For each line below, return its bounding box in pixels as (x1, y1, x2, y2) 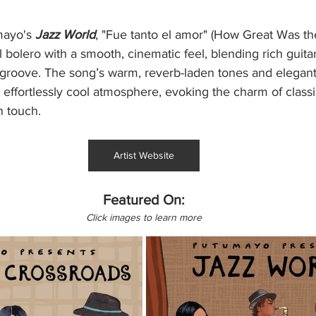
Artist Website (114, 150, 174, 162)
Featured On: (103, 192, 185, 208)
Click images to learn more (86, 212, 202, 224)
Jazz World (35, 28, 95, 42)
